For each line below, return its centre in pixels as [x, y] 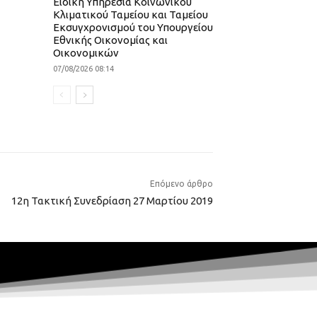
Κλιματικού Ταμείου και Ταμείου [130, 15]
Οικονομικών [86, 53]
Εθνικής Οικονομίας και [110, 40]
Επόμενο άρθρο [181, 184]
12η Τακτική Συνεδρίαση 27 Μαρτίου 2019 [112, 201]
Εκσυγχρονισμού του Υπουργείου [133, 28]
